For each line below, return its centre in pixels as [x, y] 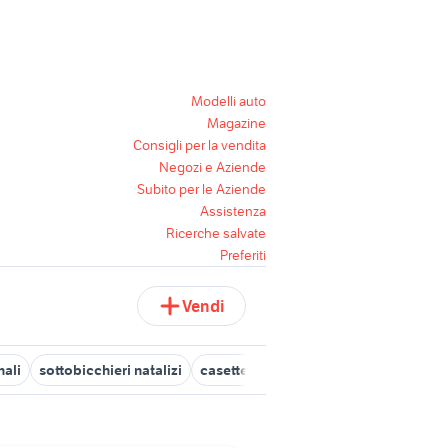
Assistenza [233, 211]
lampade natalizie [383, 370]
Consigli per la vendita [199, 145]
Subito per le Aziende [201, 189]
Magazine [236, 123]
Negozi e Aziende [212, 167]
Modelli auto [228, 101]
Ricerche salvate [216, 233]
